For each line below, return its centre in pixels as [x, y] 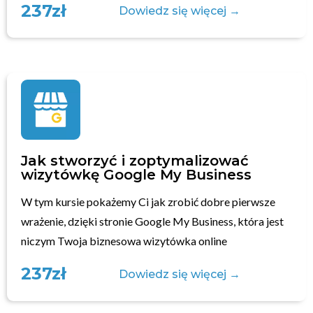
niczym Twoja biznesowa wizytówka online [124, 240]
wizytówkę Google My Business [136, 174]
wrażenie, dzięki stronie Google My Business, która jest [152, 221]
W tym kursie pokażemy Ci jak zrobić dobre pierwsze [148, 201]
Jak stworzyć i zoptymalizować [135, 160]
